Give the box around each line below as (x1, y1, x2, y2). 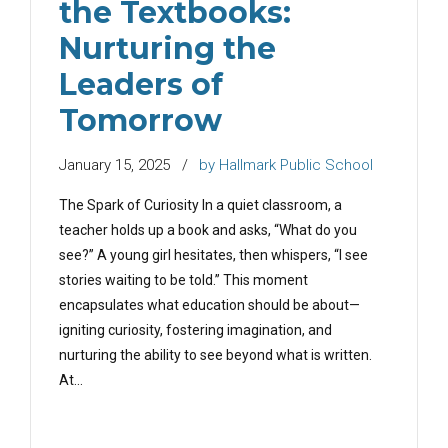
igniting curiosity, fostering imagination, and (59, 322, 332, 339)
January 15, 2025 (59, 156, 170, 175)
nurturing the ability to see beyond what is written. (59, 347, 372, 364)
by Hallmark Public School (199, 156, 373, 175)
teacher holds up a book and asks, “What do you (59, 222, 357, 239)
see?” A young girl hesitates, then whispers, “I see (59, 247, 368, 264)
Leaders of (59, 66, 223, 104)
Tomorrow (59, 102, 222, 140)
